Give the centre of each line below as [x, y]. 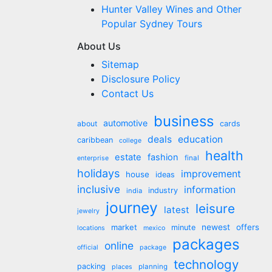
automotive [125, 123]
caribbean [95, 140]
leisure [215, 209]
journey [132, 208]
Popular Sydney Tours [152, 24]
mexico [154, 228]
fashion [163, 157]
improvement [211, 174]
